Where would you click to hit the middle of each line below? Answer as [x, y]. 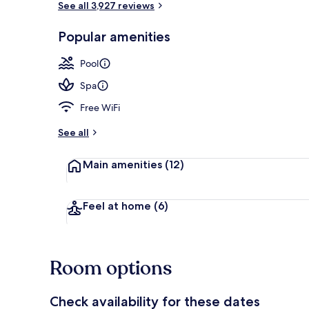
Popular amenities [114, 36]
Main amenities [122, 164]
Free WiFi [100, 107]
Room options [111, 268]
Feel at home [117, 206]
